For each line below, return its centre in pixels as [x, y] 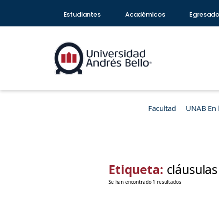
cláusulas [192, 169]
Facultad [162, 108]
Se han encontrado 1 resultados [145, 182]
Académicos [145, 14]
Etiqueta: [138, 169]
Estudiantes [82, 14]
